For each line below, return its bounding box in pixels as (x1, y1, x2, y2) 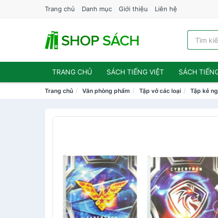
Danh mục (82, 5, 112, 13)
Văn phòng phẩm (82, 87, 130, 94)
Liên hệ (155, 5, 177, 13)
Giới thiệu (119, 5, 148, 13)
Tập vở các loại (139, 87, 181, 94)
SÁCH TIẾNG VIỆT (107, 68, 164, 76)
